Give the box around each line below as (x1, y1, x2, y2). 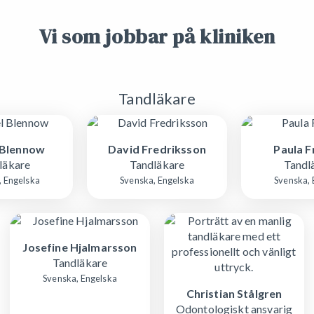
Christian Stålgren (186, 286, 282, 300)
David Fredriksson (108, 142, 206, 156)
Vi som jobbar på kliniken (39, 22, 275, 50)
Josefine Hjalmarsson (22, 240, 137, 254)
